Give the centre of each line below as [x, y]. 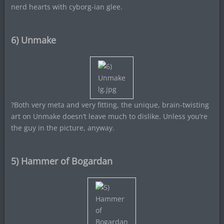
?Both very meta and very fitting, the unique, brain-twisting [110, 105]
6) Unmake [33, 40]
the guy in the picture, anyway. [62, 128]
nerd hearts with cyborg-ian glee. [66, 7]
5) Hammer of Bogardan [61, 161]
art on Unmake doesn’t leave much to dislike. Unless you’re [109, 116]
